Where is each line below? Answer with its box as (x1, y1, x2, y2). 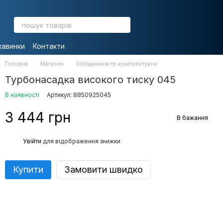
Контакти (32, 42, 65, 50)
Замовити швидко (64, 164, 143, 175)
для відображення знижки (41, 137, 120, 145)
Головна (5, 60, 28, 67)
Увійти (23, 137, 41, 145)
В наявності (5, 91, 39, 99)
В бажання (177, 113, 208, 121)
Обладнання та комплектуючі (76, 60, 157, 67)
